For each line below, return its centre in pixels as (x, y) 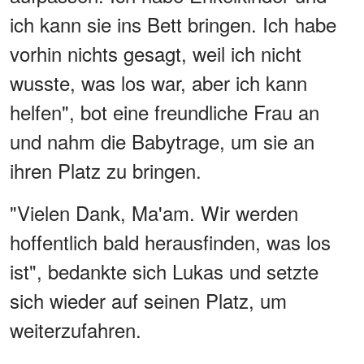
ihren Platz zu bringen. (106, 171)
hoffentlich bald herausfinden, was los (170, 242)
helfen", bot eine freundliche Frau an (165, 112)
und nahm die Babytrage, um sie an (162, 141)
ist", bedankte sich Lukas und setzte (164, 271)
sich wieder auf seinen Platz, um (148, 301)
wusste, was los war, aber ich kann (158, 83)
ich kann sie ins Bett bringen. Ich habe (173, 24)
